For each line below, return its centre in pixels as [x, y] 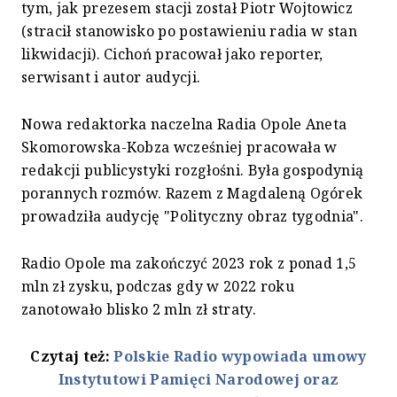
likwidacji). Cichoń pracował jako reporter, [172, 54]
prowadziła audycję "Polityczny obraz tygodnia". [193, 216]
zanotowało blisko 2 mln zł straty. [139, 309]
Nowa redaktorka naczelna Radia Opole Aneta [184, 124]
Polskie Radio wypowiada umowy [240, 356]
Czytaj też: [72, 356]
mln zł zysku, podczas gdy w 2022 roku [158, 286]
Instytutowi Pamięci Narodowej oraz [198, 379]
